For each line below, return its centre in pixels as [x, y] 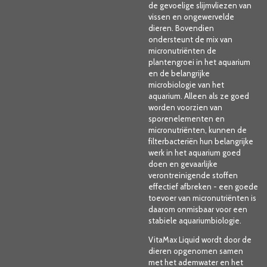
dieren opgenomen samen [196, 251]
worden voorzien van [185, 107]
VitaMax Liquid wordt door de [200, 239]
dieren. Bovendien [181, 28]
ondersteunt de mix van [190, 39]
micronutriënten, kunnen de [198, 130]
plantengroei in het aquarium [199, 62]
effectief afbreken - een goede [203, 186]
